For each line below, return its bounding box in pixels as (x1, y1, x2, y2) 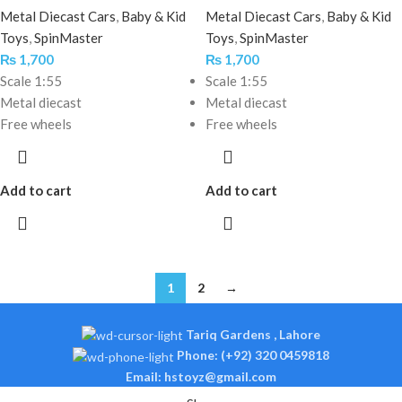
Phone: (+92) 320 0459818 (177, 347, 329, 363)
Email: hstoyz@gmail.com (126, 368, 276, 384)
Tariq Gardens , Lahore (186, 327, 320, 342)
